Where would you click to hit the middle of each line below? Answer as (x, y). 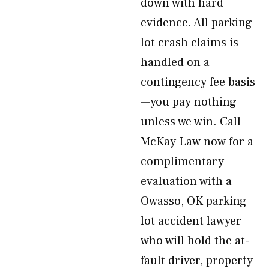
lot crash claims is (189, 43)
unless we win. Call (191, 122)
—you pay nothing (189, 102)
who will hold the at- (195, 241)
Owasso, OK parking (194, 201)
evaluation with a (186, 181)
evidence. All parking (196, 23)
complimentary (182, 162)
